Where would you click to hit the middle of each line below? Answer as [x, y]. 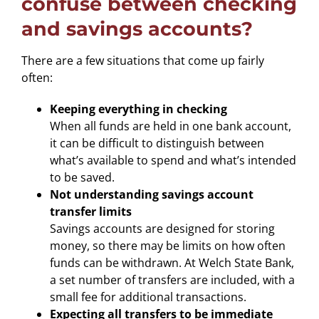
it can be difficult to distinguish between [157, 143]
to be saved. [82, 177]
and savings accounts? [137, 28]
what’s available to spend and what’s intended [173, 160]
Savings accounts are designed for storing [162, 228]
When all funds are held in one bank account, [170, 126]
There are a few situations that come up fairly [142, 60]
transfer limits [90, 211]
